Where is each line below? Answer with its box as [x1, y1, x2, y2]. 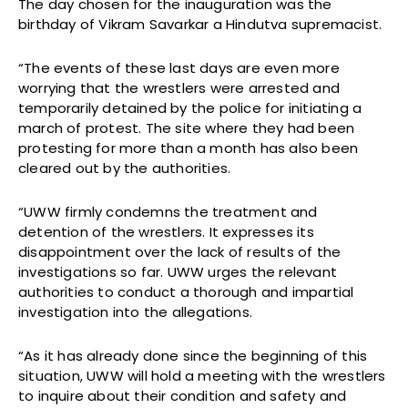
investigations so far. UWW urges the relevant [18, 262, 338, 282]
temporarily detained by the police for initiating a [18, 98, 362, 118]
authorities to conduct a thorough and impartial [18, 282, 354, 302]
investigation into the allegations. [18, 302, 252, 322]
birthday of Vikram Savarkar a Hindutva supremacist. [18, 15, 382, 35]
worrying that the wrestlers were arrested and [18, 78, 341, 98]
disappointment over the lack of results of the [18, 242, 342, 262]
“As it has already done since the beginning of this [18, 346, 368, 366]
